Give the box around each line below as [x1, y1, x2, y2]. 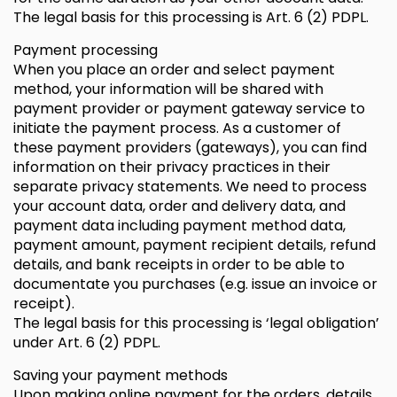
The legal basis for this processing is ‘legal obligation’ [13, 313, 379, 333]
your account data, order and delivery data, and [13, 196, 346, 216]
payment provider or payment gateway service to [13, 98, 365, 119]
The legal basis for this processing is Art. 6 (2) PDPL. [13, 7, 369, 27]
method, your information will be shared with [13, 79, 323, 99]
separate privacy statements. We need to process [13, 176, 367, 197]
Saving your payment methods [13, 365, 228, 385]
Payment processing [13, 40, 158, 60]
